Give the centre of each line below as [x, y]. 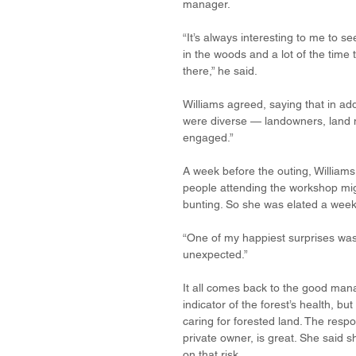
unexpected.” [215, 254]
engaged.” [208, 137]
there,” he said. [221, 71]
